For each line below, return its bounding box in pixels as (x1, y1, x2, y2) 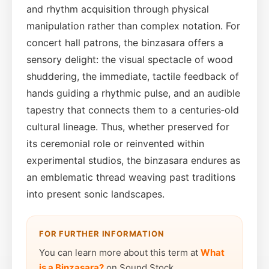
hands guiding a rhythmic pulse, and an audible (26, 86, 240, 99)
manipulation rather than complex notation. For (26, 19, 240, 32)
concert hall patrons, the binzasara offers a (26, 36, 223, 49)
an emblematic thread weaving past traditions (26, 171, 235, 183)
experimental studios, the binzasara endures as (26, 154, 240, 166)
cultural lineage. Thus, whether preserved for (26, 120, 229, 133)
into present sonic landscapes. (26, 187, 165, 200)
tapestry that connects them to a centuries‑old (26, 103, 239, 116)
